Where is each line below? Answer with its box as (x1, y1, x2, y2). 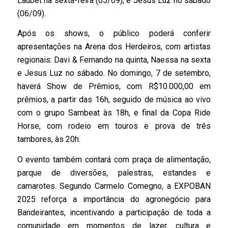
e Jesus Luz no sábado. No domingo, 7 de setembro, (17, 68, 211, 78)
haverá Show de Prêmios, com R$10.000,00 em (17, 81, 211, 92)
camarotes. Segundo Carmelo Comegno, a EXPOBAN (17, 181, 211, 191)
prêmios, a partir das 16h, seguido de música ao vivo (17, 95, 211, 105)
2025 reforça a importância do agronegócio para (17, 194, 211, 204)
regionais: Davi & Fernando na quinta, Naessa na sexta (17, 55, 211, 65)
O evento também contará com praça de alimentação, (17, 154, 211, 164)
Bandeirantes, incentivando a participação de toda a (17, 207, 211, 217)
